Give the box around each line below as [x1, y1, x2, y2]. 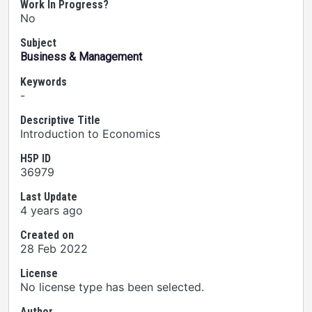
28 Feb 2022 [20, 242, 88, 256]
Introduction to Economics [20, 127, 160, 141]
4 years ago [20, 203, 83, 217]
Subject [20, 36, 56, 49]
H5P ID [20, 152, 51, 165]
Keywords [20, 75, 67, 88]
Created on [20, 228, 74, 242]
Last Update [20, 190, 77, 203]
